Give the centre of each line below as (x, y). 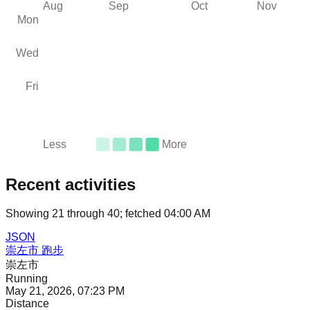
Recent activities (71, 184)
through (84, 214)
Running (27, 279)
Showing (29, 214)
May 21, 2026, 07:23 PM (65, 291)
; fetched (140, 214)
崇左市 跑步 (35, 250)
